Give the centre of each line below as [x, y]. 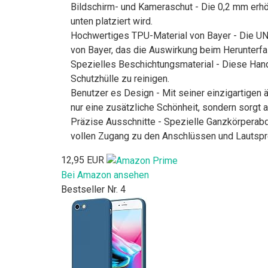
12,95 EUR [83, 160]
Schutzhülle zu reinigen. [120, 79]
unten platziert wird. [112, 22]
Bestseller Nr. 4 [93, 190]
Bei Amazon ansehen [105, 175]
